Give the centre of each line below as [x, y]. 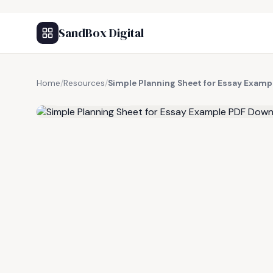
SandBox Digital [101, 33]
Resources [84, 83]
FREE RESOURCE [97, 97]
